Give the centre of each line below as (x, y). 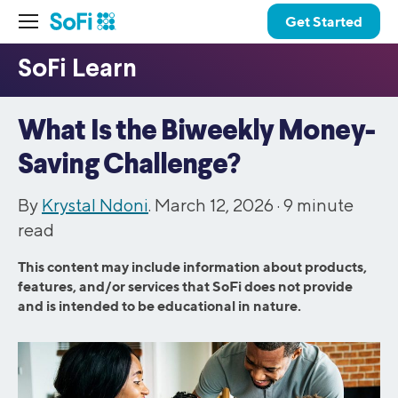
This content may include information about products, (192, 267)
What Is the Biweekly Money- (196, 131)
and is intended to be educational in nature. (159, 306)
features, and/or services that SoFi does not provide (185, 286)
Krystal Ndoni (95, 205)
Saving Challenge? (129, 165)
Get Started (324, 21)
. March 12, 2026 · (216, 205)
